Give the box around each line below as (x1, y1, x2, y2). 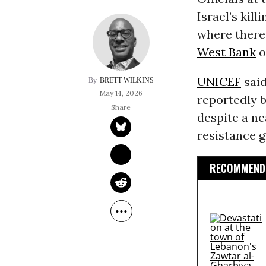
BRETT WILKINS (99, 76, 154, 85)
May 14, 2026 (99, 88, 143, 98)
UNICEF (197, 74, 241, 90)
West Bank (197, 45, 256, 60)
